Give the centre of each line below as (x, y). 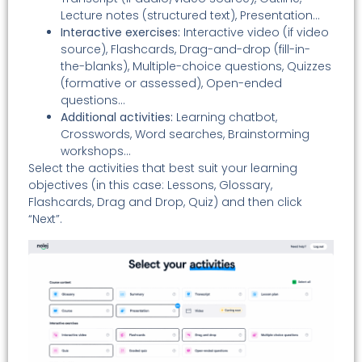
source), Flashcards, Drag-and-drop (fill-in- (185, 50)
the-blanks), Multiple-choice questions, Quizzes (196, 67)
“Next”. (45, 219)
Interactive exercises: (120, 33)
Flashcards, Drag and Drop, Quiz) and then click (165, 202)
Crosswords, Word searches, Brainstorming (185, 135)
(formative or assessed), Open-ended (171, 84)
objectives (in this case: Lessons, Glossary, (150, 185)
